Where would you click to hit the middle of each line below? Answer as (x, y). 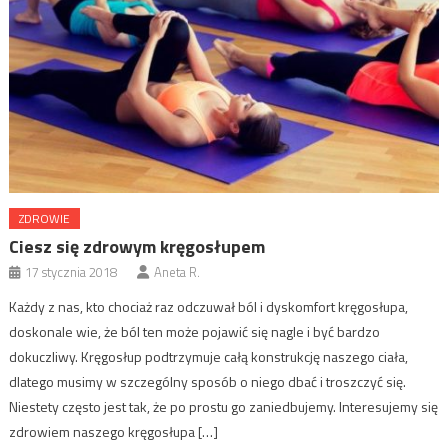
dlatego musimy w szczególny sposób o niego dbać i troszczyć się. (208, 382)
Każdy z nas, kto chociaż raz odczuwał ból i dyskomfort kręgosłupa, (209, 307)
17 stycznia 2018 (71, 272)
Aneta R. (177, 272)
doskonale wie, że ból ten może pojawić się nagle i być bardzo (195, 332)
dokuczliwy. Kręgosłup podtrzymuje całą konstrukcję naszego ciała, (209, 357)
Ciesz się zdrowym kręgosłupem (137, 247)
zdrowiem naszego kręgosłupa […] (114, 432)
